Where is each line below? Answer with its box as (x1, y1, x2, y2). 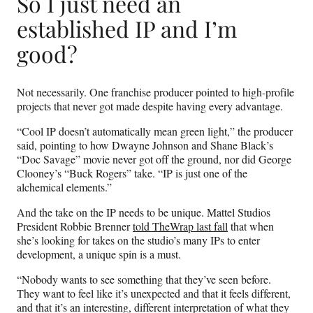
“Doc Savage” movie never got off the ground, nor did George (17, 151, 291, 166)
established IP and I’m (17, 13, 237, 44)
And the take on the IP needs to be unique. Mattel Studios (17, 204, 270, 219)
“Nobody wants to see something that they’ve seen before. (17, 271, 271, 286)
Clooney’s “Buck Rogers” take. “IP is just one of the (17, 165, 247, 180)
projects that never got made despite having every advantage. (17, 98, 283, 113)
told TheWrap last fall (133, 218, 228, 233)
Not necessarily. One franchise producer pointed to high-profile (17, 84, 294, 99)
